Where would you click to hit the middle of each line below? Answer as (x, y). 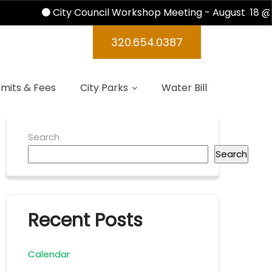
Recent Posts (86, 220)
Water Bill (184, 88)
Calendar (49, 254)
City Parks (104, 88)
